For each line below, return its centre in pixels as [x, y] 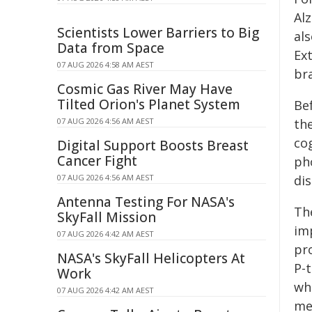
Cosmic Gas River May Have [145, 89]
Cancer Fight [97, 161]
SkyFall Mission [107, 217]
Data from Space [111, 48]
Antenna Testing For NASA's [146, 202]
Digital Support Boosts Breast [153, 146]
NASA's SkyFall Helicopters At [151, 258]
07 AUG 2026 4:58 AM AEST [106, 64]
